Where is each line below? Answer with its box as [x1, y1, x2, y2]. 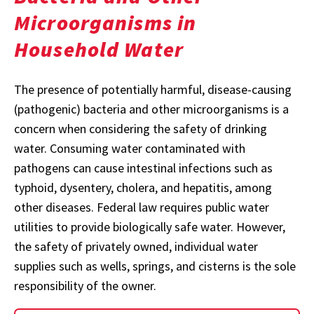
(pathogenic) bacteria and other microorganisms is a [14, 100, 289, 117]
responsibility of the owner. [14, 277, 156, 294]
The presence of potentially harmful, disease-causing [14, 81, 292, 97]
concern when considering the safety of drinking [14, 120, 267, 137]
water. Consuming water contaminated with [14, 139, 245, 156]
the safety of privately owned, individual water [14, 238, 258, 254]
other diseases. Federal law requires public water [14, 198, 269, 215]
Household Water [14, 36, 184, 62]
